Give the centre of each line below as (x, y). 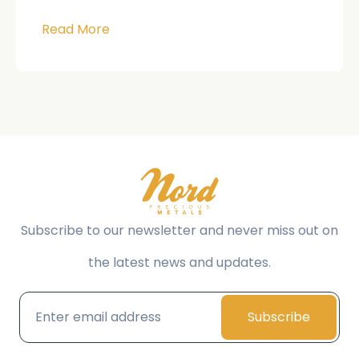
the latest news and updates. (179, 262)
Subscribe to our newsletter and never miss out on (179, 230)
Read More (76, 29)
